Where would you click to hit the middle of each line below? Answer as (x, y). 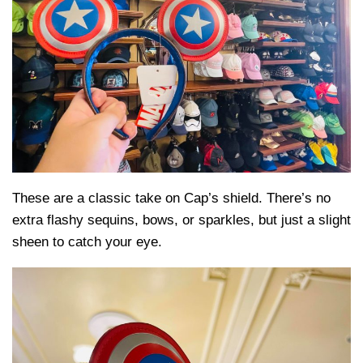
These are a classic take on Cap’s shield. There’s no (171, 199)
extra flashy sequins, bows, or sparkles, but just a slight (181, 220)
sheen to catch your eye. (87, 242)
